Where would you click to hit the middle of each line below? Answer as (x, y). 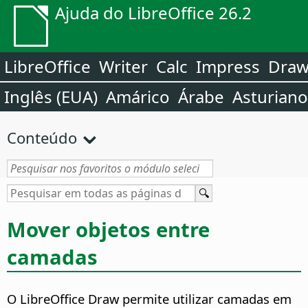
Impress (228, 66)
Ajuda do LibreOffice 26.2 (153, 13)
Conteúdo (42, 137)
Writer (123, 66)
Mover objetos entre (108, 229)
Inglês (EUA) (51, 97)
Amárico (138, 97)
